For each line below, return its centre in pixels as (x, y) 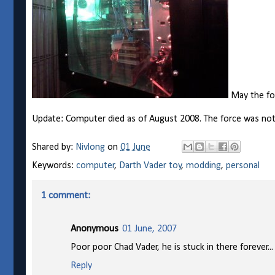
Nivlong (90, 147)
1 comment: (66, 196)
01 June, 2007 (149, 229)
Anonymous (95, 229)
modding (203, 166)
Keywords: (54, 166)
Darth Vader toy (150, 166)
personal (243, 166)
